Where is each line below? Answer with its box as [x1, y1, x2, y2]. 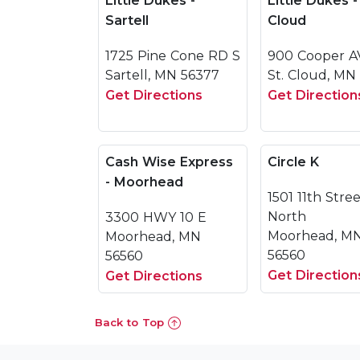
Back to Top [95, 316, 168, 329]
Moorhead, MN [105, 229, 201, 244]
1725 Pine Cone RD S [105, 48, 240, 63]
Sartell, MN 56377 [105, 67, 219, 83]
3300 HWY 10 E [105, 210, 207, 225]
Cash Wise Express [105, 154, 233, 170]
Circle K [268, 154, 319, 170]
